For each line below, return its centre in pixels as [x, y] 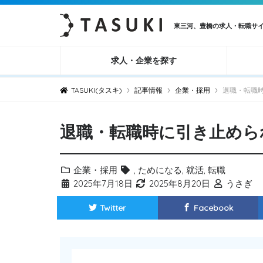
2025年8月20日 [178, 183]
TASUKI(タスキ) [97, 90]
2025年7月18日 [102, 183]
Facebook [214, 208]
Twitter [113, 208]
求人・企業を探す [144, 60]
